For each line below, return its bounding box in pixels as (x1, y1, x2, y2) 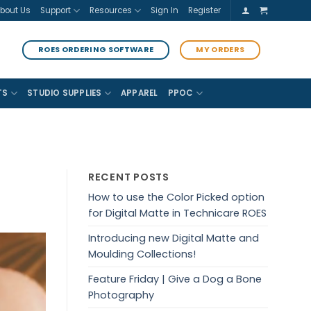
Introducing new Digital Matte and (88, 231, 259, 246)
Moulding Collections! (88, 247, 196, 262)
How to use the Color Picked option (88, 190, 264, 205)
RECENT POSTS (88, 170, 169, 185)
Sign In (150, 5, 178, 16)
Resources (89, 5, 132, 16)
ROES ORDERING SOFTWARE (37, 44, 154, 56)
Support (40, 5, 71, 16)
